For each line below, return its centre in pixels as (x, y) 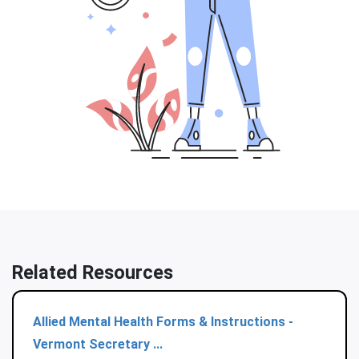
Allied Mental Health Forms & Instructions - (163, 322)
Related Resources (93, 273)
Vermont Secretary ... (98, 345)
